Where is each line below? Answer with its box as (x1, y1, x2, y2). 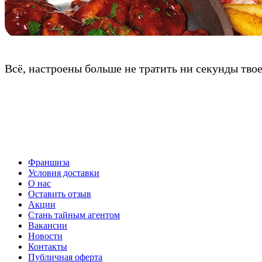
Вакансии (28, 220, 67, 231)
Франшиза (28, 157, 70, 168)
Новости (28, 231, 63, 242)
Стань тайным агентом (28, 210, 120, 220)
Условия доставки (28, 168, 99, 178)
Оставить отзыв (28, 189, 91, 199)
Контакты (28, 242, 67, 252)
